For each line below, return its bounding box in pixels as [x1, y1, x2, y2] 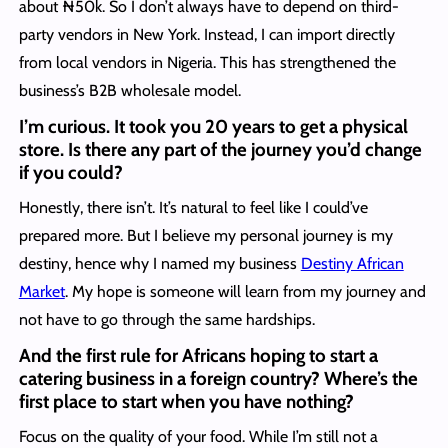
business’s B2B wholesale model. [18, 80, 245, 100]
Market [18, 281, 65, 301]
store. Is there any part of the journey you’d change [18, 137, 422, 161]
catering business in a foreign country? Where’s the [18, 366, 418, 390]
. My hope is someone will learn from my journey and [64, 281, 426, 301]
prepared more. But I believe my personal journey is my [18, 225, 393, 245]
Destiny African [300, 253, 404, 273]
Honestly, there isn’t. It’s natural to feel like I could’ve [18, 197, 368, 217]
